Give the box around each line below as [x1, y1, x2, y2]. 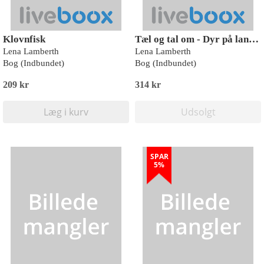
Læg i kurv [44, 105, 88, 118]
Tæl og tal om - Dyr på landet [249, 34, 259, 45]
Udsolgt [180, 105, 216, 118]
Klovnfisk [3, 34, 45, 45]
